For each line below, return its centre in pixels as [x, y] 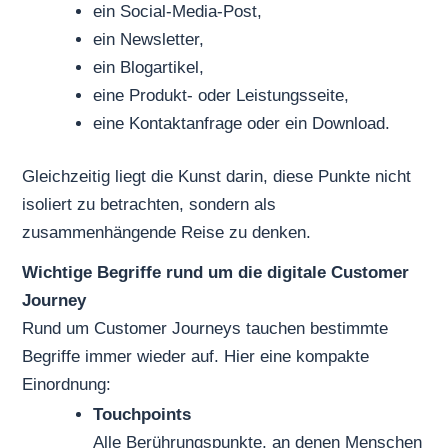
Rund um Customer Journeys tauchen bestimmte [205, 328]
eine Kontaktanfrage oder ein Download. [242, 123]
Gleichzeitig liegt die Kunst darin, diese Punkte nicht [217, 177]
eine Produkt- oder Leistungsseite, [221, 95]
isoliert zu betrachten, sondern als [149, 205]
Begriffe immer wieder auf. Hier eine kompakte [196, 356]
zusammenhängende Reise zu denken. [167, 233]
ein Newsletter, [149, 39]
